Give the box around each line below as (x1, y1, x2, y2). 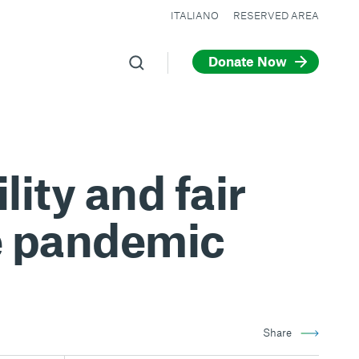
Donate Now (208, 52, 287, 69)
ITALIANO (170, 9, 219, 22)
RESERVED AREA (232, 9, 319, 22)
